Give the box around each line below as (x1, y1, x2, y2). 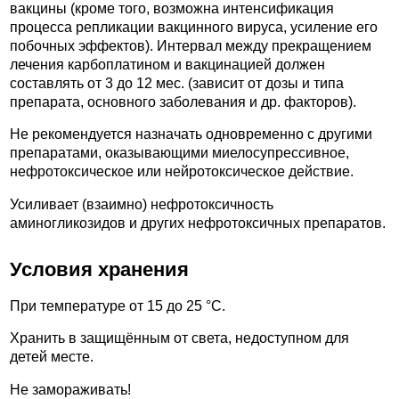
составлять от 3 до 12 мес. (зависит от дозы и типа (10, 75, 344, 91)
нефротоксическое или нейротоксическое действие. (10, 164, 354, 180)
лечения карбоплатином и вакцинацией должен (10, 56, 325, 72)
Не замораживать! (10, 381, 131, 397)
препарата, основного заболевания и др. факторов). (10, 94, 356, 110)
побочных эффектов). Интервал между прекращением (10, 37, 371, 53)
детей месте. (10, 349, 94, 365)
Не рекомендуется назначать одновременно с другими (10, 126, 372, 142)
